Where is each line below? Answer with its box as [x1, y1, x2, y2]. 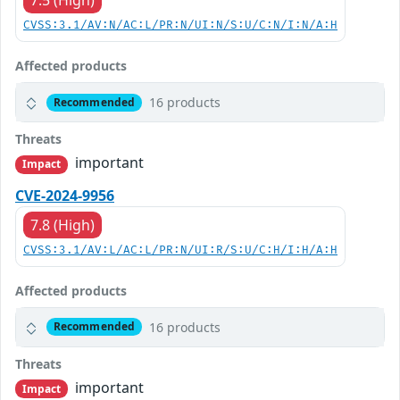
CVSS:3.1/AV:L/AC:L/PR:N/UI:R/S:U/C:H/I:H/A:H [23, 243, 337, 257]
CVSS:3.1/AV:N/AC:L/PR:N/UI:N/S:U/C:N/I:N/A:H [23, 19, 337, 33]
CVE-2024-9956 [15, 185, 114, 205]
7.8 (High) [30, 214, 95, 235]
